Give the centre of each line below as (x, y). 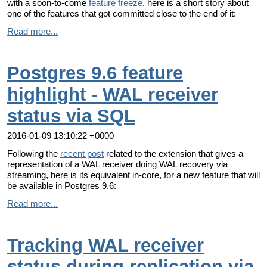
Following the (34, 153)
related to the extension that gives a (173, 153)
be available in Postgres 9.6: (62, 185)
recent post (82, 153)
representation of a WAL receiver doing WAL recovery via (117, 164)
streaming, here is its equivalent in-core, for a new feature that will (133, 175)
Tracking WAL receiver (105, 245)
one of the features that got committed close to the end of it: (122, 13)
